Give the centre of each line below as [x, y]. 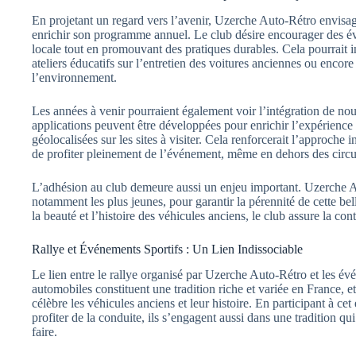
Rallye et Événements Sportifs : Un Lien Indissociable [167, 249]
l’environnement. [74, 77]
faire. [44, 332]
